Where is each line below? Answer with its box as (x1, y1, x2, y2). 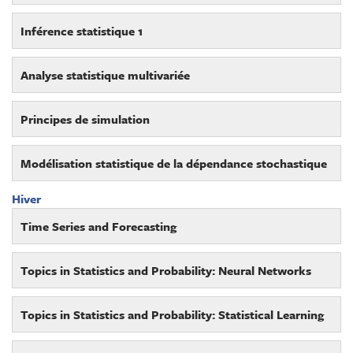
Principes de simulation (20, 110, 150, 128)
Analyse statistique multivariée (20, 65, 190, 84)
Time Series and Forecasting (20, 217, 176, 235)
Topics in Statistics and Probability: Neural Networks (20, 261, 311, 279)
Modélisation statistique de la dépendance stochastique (20, 154, 327, 172)
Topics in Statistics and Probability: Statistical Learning (20, 305, 324, 323)
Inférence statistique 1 (20, 21, 143, 39)
